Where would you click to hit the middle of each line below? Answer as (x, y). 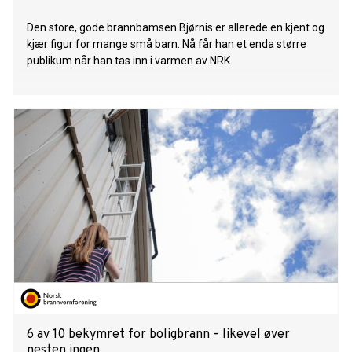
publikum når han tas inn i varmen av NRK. (130, 61)
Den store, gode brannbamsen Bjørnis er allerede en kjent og (176, 28)
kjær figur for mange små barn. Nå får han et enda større (167, 44)
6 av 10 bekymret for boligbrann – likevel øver (158, 335)
